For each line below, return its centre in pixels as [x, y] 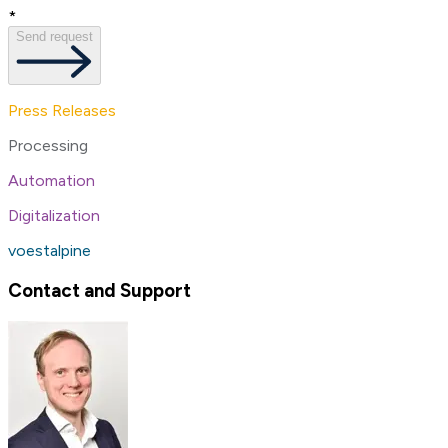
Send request [54, 36]
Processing [48, 146]
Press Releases [62, 111]
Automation [51, 181]
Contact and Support [99, 291]
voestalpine [49, 251]
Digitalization [54, 216]
